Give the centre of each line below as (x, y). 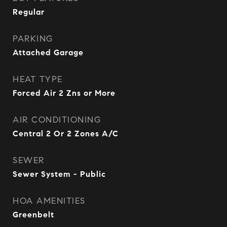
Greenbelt (33, 215)
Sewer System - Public (59, 174)
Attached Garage (48, 52)
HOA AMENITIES (49, 201)
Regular (29, 12)
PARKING (33, 39)
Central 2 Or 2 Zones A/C (66, 134)
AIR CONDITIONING (57, 120)
